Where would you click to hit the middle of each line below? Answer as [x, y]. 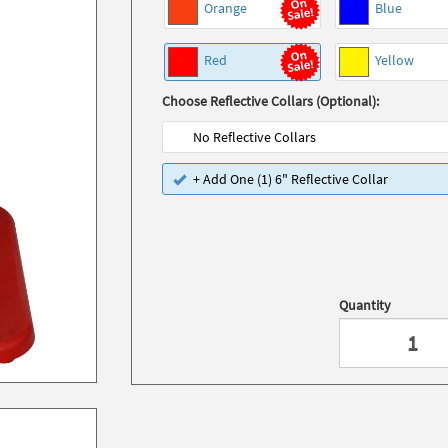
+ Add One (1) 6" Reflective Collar [291, 179]
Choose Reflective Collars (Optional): [271, 101]
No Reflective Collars [255, 137]
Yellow [392, 60]
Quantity [365, 305]
